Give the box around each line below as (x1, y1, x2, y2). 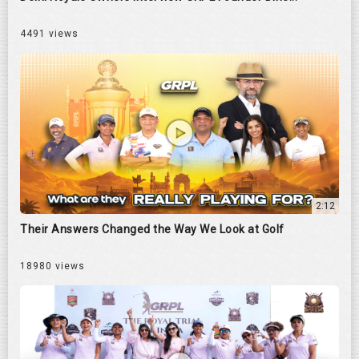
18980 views (20, 260, 85, 272)
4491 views (20, 27, 79, 39)
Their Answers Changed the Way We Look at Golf (20, 222, 284, 236)
